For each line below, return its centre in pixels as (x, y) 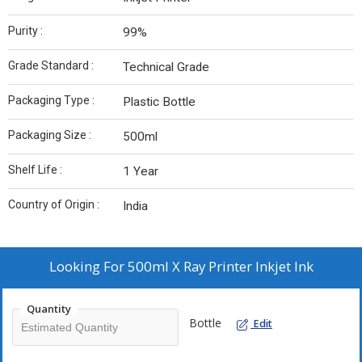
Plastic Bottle (159, 102)
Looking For (88, 267)
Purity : (25, 31)
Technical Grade (166, 67)
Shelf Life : (35, 170)
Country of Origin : (54, 205)
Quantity (49, 309)
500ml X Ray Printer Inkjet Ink (220, 267)
